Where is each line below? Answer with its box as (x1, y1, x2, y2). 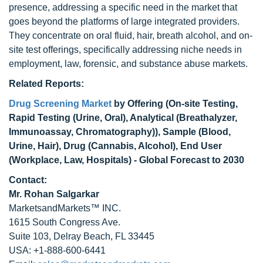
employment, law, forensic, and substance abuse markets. (9, 59, 248, 69)
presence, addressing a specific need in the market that (9, 2, 237, 12)
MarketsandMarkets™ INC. (9, 203, 121, 213)
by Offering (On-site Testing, (112, 99, 238, 109)
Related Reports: (9, 79, 84, 89)
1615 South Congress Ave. (9, 217, 120, 227)
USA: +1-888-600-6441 (9, 245, 106, 255)
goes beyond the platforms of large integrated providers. (9, 16, 240, 26)
